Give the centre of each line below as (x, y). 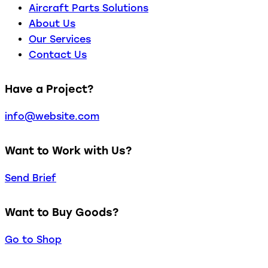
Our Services (60, 39)
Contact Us (58, 55)
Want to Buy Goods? (62, 212)
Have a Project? (49, 89)
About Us (52, 24)
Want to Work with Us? (68, 151)
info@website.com (52, 117)
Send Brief (31, 178)
